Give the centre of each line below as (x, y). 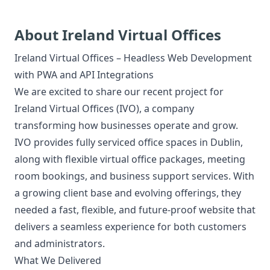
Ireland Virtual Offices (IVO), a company (104, 108)
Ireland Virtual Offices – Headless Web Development (133, 58)
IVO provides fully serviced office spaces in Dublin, (129, 142)
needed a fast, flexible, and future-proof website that (135, 210)
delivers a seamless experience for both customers (130, 227)
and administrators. (60, 243)
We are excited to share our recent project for (119, 92)
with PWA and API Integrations (84, 75)
